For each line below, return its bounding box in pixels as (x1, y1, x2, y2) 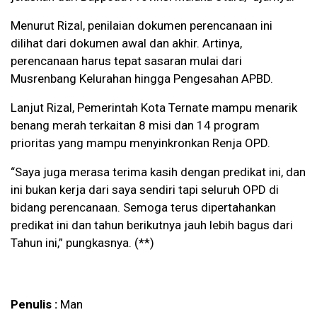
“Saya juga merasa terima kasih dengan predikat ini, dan (11, 165, 306, 180)
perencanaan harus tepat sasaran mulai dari (11, 54, 242, 69)
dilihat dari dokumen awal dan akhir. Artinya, (11, 36, 242, 51)
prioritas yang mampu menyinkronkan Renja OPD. (11, 136, 270, 151)
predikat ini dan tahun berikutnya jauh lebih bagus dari (11, 218, 293, 233)
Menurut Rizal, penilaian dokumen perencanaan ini (11, 18, 272, 33)
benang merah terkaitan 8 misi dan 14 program (11, 118, 260, 133)
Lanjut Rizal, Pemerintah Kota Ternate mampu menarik (11, 100, 297, 115)
